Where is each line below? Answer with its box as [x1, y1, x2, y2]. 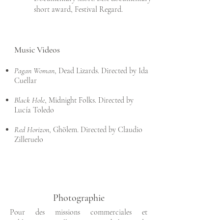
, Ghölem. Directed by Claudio [49, 125, 142, 135]
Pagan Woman [14, 66, 55, 76]
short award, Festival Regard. [34, 4, 123, 14]
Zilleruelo [14, 135, 43, 144]
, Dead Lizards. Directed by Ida [55, 66, 148, 76]
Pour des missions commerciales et [10, 207, 147, 217]
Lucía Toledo [14, 105, 54, 115]
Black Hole [14, 95, 45, 105]
